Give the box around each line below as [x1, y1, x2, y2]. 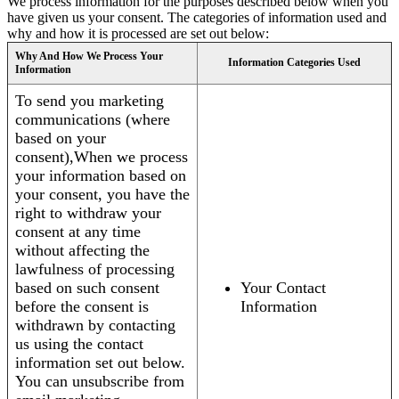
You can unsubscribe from [15, 372, 184, 391]
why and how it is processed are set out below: [7, 26, 269, 42]
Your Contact [240, 279, 326, 297]
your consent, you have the [15, 185, 190, 204]
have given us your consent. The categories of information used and [7, 10, 387, 26]
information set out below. [15, 354, 185, 372]
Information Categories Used [228, 56, 361, 69]
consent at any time [15, 223, 141, 241]
